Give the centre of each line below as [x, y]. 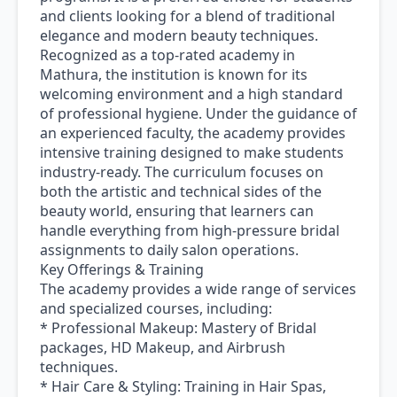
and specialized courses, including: [156, 309]
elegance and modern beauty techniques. [179, 36]
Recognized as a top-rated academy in [167, 55]
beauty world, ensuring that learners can [177, 211]
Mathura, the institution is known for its [174, 75]
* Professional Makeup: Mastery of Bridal [178, 328]
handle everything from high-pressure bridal [190, 231]
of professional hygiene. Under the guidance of [198, 114]
